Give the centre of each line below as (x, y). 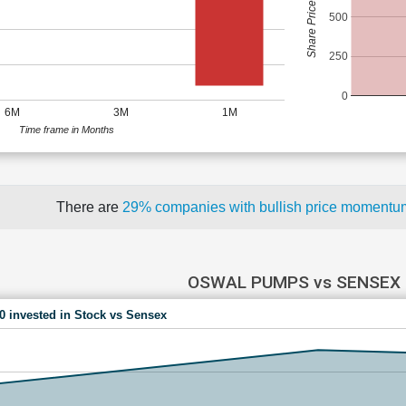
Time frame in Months (67, 129)
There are (89, 207)
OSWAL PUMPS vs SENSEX (294, 282)
